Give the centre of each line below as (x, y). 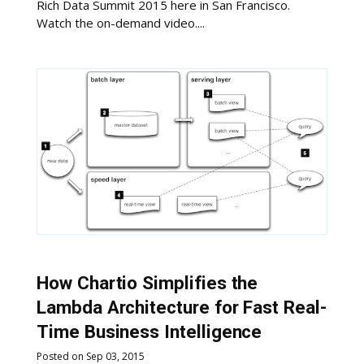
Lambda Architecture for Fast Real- (182, 308)
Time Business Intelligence (149, 332)
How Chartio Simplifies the (147, 284)
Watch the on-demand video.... (121, 23)
